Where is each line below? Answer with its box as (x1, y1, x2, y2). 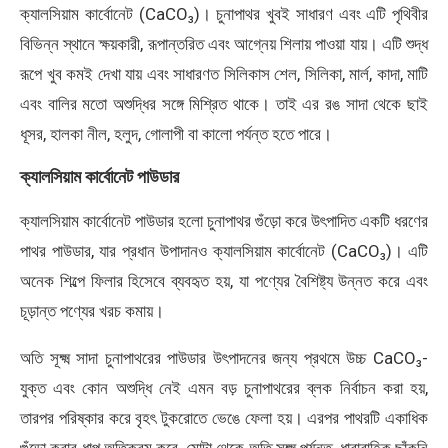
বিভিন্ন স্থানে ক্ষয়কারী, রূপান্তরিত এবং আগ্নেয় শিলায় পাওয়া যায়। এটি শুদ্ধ (20, 33, 428, 54)
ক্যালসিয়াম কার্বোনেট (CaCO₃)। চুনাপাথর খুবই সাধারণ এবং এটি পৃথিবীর (20, 3, 428, 24)
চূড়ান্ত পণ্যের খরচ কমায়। (20, 300, 164, 321)
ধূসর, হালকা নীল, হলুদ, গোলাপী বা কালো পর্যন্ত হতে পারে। (20, 123, 332, 144)
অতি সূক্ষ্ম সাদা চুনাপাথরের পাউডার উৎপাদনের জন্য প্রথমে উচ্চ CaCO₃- (20, 347, 428, 368)
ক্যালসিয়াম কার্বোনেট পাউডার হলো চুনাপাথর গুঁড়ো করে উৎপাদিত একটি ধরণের (20, 210, 428, 231)
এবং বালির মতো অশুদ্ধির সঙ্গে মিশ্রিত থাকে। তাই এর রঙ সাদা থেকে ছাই (20, 93, 428, 114)
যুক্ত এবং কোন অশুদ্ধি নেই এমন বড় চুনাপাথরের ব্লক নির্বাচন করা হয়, (20, 377, 428, 398)
